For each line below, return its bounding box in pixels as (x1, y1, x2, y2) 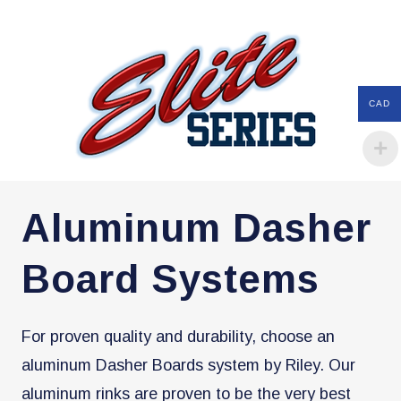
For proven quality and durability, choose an (21, 327, 335, 346)
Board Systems (21, 256, 320, 301)
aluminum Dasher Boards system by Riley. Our (21, 355, 355, 374)
